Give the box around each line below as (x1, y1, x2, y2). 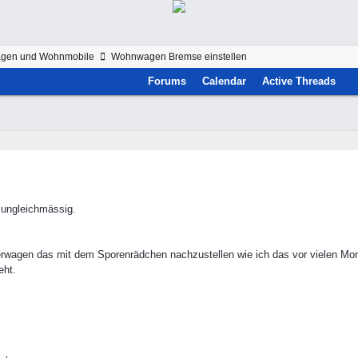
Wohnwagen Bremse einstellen (109, 51, 247, 62)
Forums (148, 75, 187, 87)
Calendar (202, 75, 247, 87)
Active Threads (262, 75, 336, 87)
